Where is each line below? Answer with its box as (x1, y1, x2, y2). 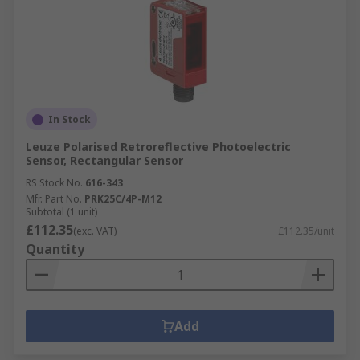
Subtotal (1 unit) (26, 205, 97, 219)
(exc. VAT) (73, 224, 117, 238)
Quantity (26, 240, 84, 258)
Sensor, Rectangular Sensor (26, 153, 183, 168)
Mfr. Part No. (26, 192, 82, 206)
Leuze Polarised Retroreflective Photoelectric (26, 139, 291, 154)
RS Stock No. (26, 176, 83, 190)
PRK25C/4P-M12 (84, 192, 162, 206)
